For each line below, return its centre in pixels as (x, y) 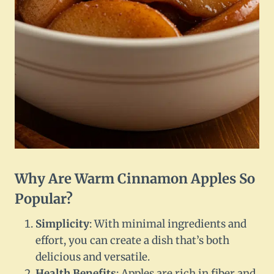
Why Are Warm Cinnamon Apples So (135, 179)
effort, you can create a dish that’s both (132, 241)
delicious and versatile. (93, 257)
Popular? (44, 199)
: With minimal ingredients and (168, 224)
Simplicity (62, 224)
